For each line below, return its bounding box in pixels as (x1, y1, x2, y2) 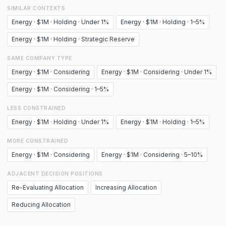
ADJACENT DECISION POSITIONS (7, 171, 103, 177)
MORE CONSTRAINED (7, 138, 68, 144)
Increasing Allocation (95, 184, 157, 191)
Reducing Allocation (12, 201, 71, 208)
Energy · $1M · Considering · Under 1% (101, 68, 212, 76)
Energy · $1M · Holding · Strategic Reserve (12, 35, 135, 43)
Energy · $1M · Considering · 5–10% (101, 151, 203, 158)
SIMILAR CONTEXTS (7, 5, 65, 11)
